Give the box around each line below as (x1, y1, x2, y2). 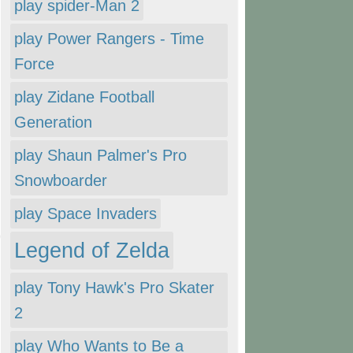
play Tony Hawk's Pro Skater (14, 279, 214, 296)
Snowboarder (14, 172, 107, 189)
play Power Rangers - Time (14, 30, 204, 47)
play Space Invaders (14, 205, 157, 222)
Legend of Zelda (14, 239, 169, 262)
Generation (14, 113, 92, 131)
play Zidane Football (14, 88, 154, 106)
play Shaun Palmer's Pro (14, 147, 187, 164)
